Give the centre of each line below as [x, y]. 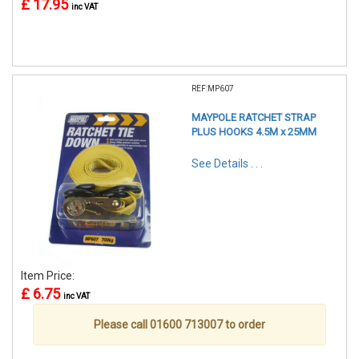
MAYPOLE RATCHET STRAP [254, 118]
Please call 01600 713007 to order [179, 325]
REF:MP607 [213, 89]
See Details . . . [227, 164]
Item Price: [49, 276]
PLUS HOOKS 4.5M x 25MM [254, 132]
